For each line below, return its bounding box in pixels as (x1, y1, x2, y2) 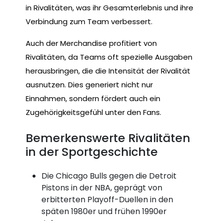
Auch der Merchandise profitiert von (26, 38, 157, 49)
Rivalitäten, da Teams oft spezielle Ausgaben (26, 52, 192, 63)
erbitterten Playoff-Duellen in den (41, 194, 173, 206)
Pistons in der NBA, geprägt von (41, 182, 162, 194)
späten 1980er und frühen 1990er (41, 206, 167, 218)
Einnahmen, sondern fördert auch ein (26, 93, 160, 104)
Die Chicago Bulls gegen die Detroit (41, 170, 177, 182)
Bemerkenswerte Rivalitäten (26, 129, 190, 146)
